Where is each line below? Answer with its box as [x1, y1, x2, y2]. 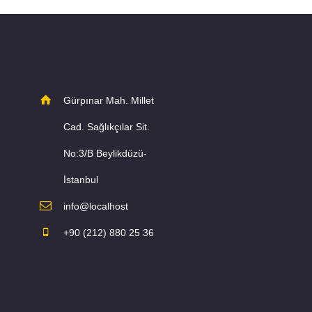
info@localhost [63, 200, 128, 212]
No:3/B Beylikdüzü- [63, 147, 147, 159]
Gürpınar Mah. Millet [63, 94, 154, 106]
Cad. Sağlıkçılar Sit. [63, 120, 150, 132]
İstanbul [63, 173, 98, 185]
